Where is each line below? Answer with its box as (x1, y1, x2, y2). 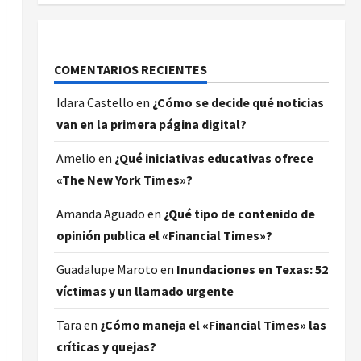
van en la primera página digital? (56, 116, 247, 132)
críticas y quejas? (56, 338, 156, 355)
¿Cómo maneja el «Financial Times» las (99, 317, 326, 333)
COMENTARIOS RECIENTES (53, 61, 207, 77)
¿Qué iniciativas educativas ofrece (114, 150, 313, 166)
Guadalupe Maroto (56, 261, 158, 277)
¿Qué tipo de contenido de (163, 205, 315, 222)
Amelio (56, 150, 98, 166)
